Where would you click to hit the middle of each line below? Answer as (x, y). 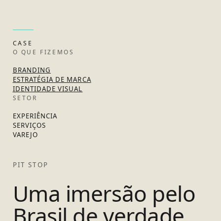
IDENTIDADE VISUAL (48, 89)
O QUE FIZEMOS (43, 52)
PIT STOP (31, 165)
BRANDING (32, 70)
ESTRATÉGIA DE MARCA (52, 79)
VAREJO (25, 134)
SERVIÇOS (29, 125)
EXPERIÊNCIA (35, 116)
